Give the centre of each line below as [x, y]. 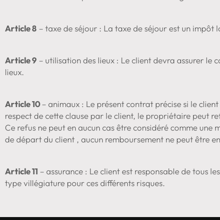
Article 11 [21, 171]
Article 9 [21, 60]
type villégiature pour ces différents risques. [85, 183]
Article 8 [21, 28]
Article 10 [23, 104]
